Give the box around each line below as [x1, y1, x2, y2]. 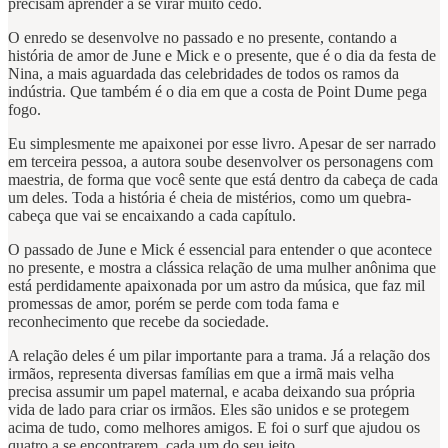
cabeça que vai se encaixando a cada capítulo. [8, 207, 296, 225]
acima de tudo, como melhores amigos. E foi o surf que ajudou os [8, 419, 420, 437]
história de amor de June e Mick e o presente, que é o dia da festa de [8, 47, 436, 65]
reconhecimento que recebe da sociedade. [8, 313, 269, 331]
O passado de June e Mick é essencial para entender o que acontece [8, 241, 432, 259]
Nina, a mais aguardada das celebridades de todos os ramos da [8, 65, 399, 83]
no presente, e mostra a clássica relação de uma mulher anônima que [8, 259, 436, 277]
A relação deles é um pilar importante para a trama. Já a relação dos [8, 347, 430, 365]
